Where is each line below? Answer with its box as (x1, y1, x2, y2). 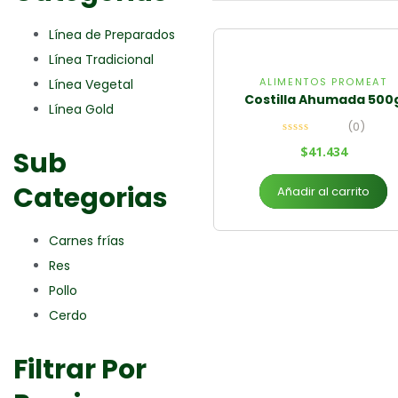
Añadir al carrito (277, 183, 370, 201)
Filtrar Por (13, 351, 147, 388)
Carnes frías (49, 232, 124, 250)
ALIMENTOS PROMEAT (259, 75, 387, 89)
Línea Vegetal (49, 76, 133, 93)
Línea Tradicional (49, 51, 154, 68)
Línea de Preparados (49, 26, 175, 44)
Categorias (13, 179, 168, 217)
